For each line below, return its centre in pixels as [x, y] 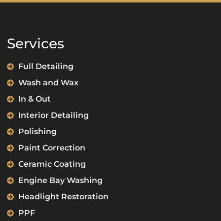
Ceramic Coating [52, 164]
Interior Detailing [53, 115]
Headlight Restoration [63, 197]
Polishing [37, 132]
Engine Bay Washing [60, 181]
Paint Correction [52, 148]
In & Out [34, 99]
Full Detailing [46, 67]
